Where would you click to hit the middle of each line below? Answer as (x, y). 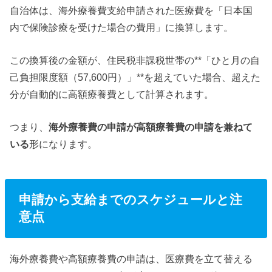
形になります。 (63, 144)
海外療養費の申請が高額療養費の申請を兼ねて (151, 127)
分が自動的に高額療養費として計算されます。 (112, 94)
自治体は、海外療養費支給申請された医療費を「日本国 (131, 10)
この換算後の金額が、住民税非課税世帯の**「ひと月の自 (135, 60)
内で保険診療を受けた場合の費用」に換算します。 (122, 27)
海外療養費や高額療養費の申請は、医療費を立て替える (131, 259)
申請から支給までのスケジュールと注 (130, 200)
